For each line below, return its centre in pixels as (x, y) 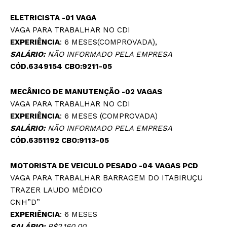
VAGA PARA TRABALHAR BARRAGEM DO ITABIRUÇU (106, 178)
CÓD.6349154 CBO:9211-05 (61, 67)
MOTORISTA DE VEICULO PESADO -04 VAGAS (96, 166)
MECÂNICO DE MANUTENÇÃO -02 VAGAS (86, 92)
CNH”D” (25, 202)
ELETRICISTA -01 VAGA (53, 18)
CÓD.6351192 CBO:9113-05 (60, 141)
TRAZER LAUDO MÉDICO (56, 190)
